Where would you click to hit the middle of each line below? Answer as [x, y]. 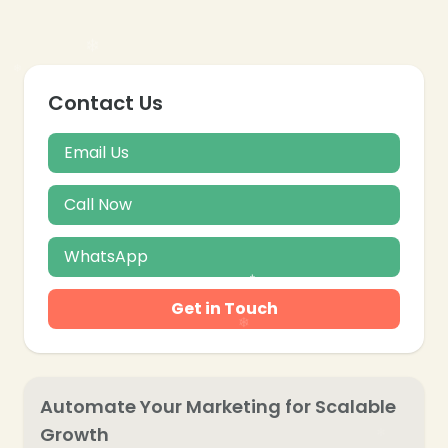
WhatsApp [106, 256]
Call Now [98, 204]
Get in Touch [224, 308]
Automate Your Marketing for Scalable [218, 406]
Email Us [96, 152]
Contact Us [105, 102]
